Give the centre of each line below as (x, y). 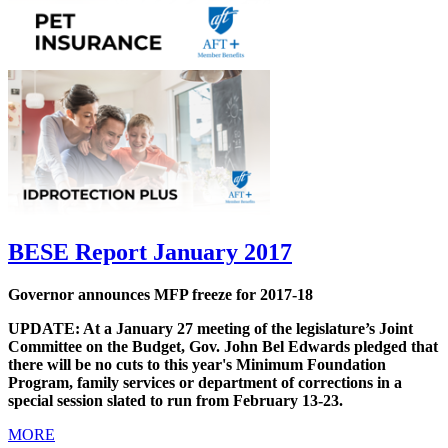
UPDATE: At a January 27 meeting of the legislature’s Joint (210, 328)
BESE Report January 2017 (150, 251)
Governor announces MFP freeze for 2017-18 (160, 294)
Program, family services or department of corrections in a (205, 382)
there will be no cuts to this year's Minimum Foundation (197, 364)
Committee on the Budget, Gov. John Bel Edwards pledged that (223, 346)
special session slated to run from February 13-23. (175, 400)
